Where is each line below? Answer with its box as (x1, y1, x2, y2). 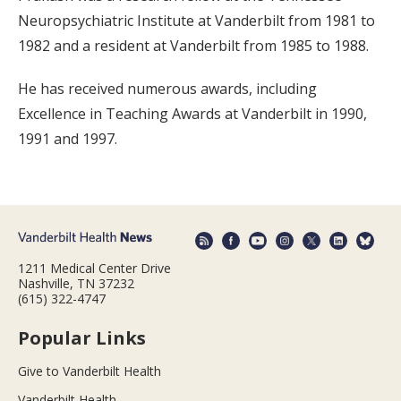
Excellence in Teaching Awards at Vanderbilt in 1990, (18, 104, 367, 124)
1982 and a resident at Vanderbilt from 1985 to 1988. (18, 36, 369, 56)
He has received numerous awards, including (18, 79, 317, 99)
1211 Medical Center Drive (18, 259, 171, 277)
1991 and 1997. (18, 129, 117, 149)
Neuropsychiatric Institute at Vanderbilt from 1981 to (18, 11, 375, 31)
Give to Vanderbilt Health (18, 362, 161, 380)
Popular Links (18, 325, 146, 350)
